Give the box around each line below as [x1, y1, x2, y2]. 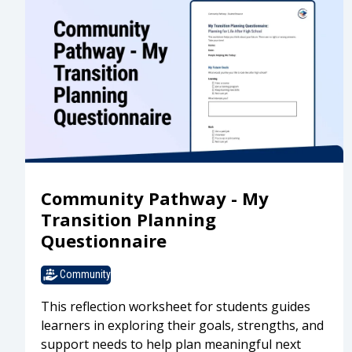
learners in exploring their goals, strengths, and [41, 316, 324, 334]
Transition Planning [41, 207, 216, 231]
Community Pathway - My [41, 185, 269, 210]
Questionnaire [41, 228, 167, 252]
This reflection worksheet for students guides [41, 297, 310, 315]
